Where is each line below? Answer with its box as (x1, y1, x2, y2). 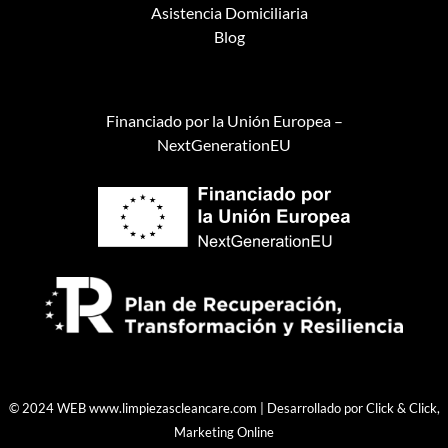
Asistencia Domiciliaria (150, 2, 308, 22)
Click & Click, (365, 399, 440, 416)
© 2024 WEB (8, 399, 89, 416)
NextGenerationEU (157, 134, 291, 154)
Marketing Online (174, 423, 274, 440)
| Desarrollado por (259, 399, 366, 416)
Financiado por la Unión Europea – (105, 110, 343, 130)
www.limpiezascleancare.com (88, 399, 257, 416)
